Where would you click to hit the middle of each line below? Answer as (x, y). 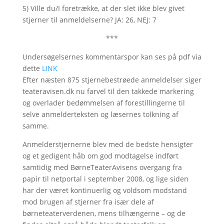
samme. (35, 126)
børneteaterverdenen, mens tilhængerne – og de (104, 213)
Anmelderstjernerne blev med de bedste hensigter (107, 144)
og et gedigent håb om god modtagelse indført (100, 156)
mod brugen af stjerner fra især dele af (88, 202)
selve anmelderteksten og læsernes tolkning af (100, 114)
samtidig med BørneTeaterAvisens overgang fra (102, 167)
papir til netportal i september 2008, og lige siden (105, 179)
